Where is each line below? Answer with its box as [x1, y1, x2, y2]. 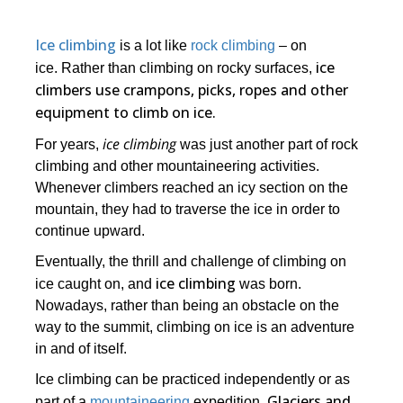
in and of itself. [35, 341, 128, 356]
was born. [236, 276, 302, 291]
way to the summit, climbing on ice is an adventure [35, 319, 355, 335]
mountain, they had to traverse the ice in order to [35, 201, 341, 217]
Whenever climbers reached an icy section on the [35, 180, 349, 195]
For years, [35, 137, 103, 152]
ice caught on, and [35, 276, 157, 291]
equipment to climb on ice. [35, 103, 217, 122]
